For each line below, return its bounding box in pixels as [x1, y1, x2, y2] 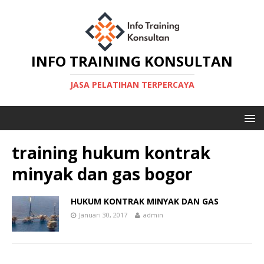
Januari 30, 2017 [79, 210, 127, 219]
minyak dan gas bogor [12, 163, 193, 185]
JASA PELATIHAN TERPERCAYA [70, 79, 194, 90]
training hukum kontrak [12, 141, 210, 164]
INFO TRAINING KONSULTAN [31, 51, 233, 71]
